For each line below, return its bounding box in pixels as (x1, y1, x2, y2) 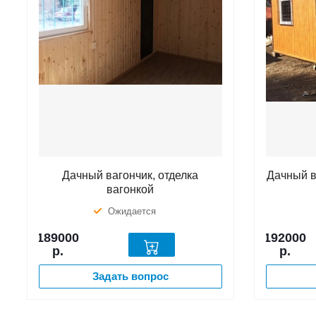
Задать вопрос (92, 269, 169, 282)
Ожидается (108, 205, 157, 217)
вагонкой (107, 183, 154, 195)
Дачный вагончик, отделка (62, 169, 199, 181)
